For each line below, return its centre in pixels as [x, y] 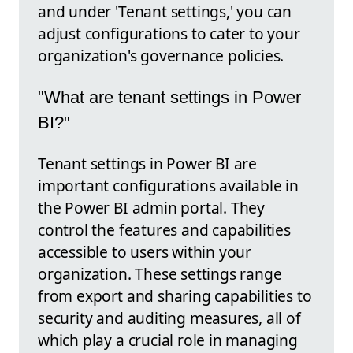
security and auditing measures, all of [169, 318]
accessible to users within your [145, 252]
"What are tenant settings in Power [169, 97]
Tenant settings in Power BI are [148, 164]
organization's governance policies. [161, 56]
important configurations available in [168, 186]
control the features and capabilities [164, 230]
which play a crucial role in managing [168, 340]
